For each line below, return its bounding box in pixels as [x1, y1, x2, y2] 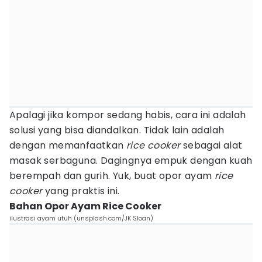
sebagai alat [180, 139, 243, 152]
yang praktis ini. [42, 184, 120, 198]
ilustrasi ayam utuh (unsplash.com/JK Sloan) [9, 213, 153, 223]
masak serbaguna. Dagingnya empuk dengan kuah [9, 154, 253, 167]
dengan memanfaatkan [9, 139, 126, 152]
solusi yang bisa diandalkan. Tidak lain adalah [9, 123, 225, 137]
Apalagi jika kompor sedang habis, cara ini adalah [9, 108, 246, 122]
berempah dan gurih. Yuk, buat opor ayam [9, 169, 215, 182]
